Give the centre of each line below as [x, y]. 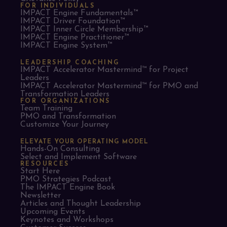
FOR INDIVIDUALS [58, 6]
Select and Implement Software [79, 157]
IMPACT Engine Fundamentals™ [79, 13]
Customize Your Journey [65, 124]
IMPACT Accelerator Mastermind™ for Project [104, 70]
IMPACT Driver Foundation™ [72, 21]
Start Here [40, 171]
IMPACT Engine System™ [66, 45]
